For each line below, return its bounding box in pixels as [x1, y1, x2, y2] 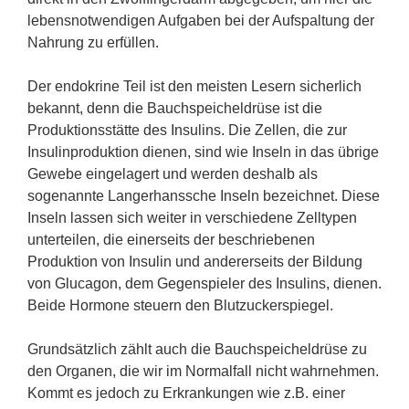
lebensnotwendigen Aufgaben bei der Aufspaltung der [27, 12, 374, 28]
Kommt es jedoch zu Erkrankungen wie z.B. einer [27, 384, 345, 401]
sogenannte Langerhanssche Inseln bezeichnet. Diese [27, 187, 380, 204]
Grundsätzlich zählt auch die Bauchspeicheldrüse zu [27, 341, 367, 357]
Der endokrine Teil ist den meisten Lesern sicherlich [27, 78, 362, 94]
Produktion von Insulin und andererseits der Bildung [27, 253, 362, 269]
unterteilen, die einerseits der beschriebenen [27, 231, 315, 247]
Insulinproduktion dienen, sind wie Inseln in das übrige [27, 143, 379, 160]
